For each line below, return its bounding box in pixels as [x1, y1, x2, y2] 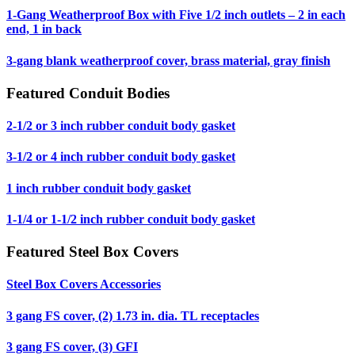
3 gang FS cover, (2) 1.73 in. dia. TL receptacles [6, 308, 259, 323]
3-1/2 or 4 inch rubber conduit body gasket [6, 150, 235, 164]
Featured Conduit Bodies [6, 84, 170, 101]
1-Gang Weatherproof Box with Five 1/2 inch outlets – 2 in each [6, 8, 345, 22]
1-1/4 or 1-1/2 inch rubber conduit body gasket [6, 212, 255, 226]
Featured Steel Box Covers [6, 243, 178, 261]
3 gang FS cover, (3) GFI [6, 339, 138, 353]
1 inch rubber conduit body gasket [6, 181, 191, 195]
